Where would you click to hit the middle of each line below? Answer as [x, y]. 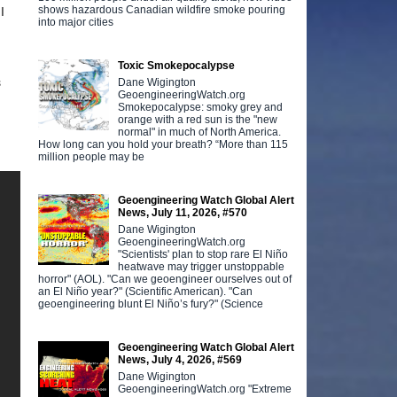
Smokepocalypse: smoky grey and [201, 107]
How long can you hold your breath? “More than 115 [163, 144]
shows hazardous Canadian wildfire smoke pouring [162, 9]
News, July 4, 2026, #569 [180, 359]
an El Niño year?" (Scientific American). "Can [146, 291]
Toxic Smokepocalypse [177, 65]
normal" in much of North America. [200, 132]
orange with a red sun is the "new [198, 119]
